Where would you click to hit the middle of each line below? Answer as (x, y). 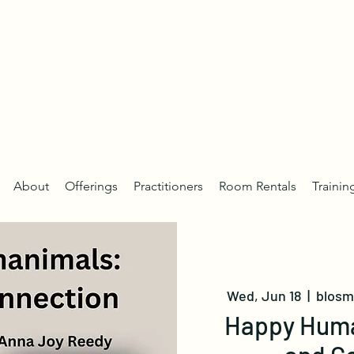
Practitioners (168, 186)
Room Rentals (258, 186)
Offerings (91, 186)
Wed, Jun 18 (264, 296)
